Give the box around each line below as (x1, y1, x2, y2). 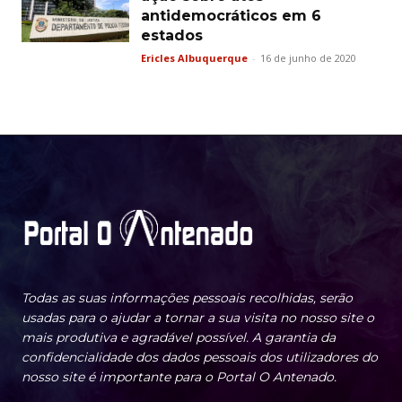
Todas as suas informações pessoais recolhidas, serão (22, 290, 353, 307)
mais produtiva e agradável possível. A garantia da (22, 329, 336, 346)
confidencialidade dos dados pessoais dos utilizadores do (22, 349, 378, 366)
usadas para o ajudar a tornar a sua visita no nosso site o (22, 310, 374, 327)
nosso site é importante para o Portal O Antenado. (22, 369, 336, 386)
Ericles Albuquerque (141, 51, 248, 65)
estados (141, 27, 203, 44)
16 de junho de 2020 (260, 51, 356, 65)
